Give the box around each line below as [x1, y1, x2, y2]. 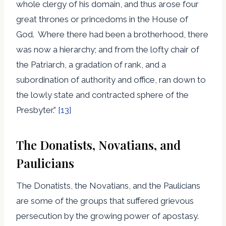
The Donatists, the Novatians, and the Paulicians [16, 180, 200, 191]
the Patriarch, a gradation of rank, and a [16, 59, 166, 70]
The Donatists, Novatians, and [16, 136, 181, 153]
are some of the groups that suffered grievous [16, 195, 194, 206]
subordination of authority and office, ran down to [16, 74, 206, 85]
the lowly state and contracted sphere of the [16, 89, 189, 100]
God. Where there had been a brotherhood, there [16, 29, 208, 39]
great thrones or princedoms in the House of [16, 14, 188, 24]
